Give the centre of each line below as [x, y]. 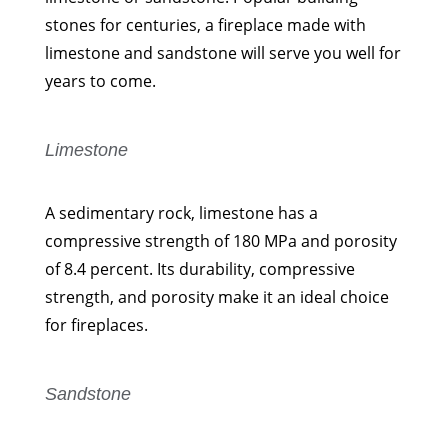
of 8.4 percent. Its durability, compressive [199, 268]
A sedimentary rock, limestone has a [181, 212]
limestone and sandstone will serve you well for [222, 52]
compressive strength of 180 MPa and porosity [220, 240]
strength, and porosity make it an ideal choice [216, 296]
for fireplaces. [96, 324]
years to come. [100, 80]
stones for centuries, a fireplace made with [205, 24]
